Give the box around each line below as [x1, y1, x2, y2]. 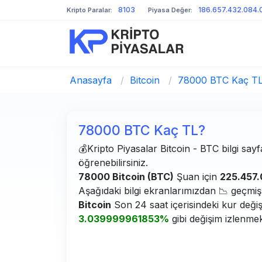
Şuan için [174, 171, 220, 182]
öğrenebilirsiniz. [78, 157, 148, 168]
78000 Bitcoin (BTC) [78, 171, 174, 182]
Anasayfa [70, 74, 112, 86]
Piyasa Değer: [148, 5, 192, 14]
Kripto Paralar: [67, 5, 112, 14]
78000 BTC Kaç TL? [78, 122, 205, 139]
